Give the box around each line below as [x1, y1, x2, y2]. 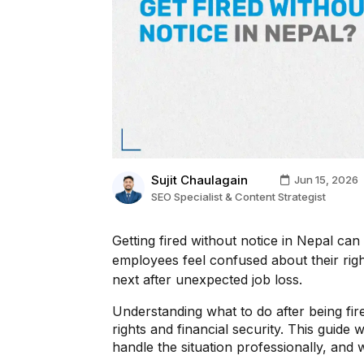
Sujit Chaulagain [151, 171, 248, 188]
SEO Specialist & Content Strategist [151, 189, 326, 203]
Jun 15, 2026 [289, 173, 358, 187]
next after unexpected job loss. [112, 271, 302, 288]
